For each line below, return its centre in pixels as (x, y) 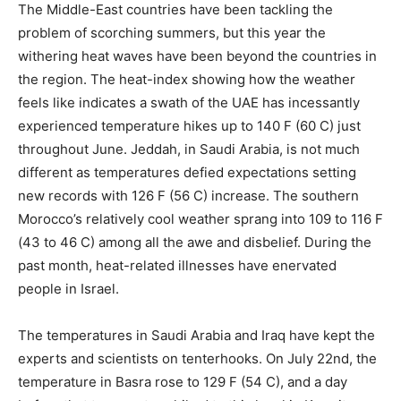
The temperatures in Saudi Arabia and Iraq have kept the (196, 336)
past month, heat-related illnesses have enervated (177, 266)
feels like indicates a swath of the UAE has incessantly (189, 103)
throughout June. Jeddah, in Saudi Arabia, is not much (189, 149)
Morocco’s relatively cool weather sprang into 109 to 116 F (200, 219)
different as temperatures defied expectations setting (187, 173)
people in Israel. (68, 289)
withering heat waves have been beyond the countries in (197, 56)
